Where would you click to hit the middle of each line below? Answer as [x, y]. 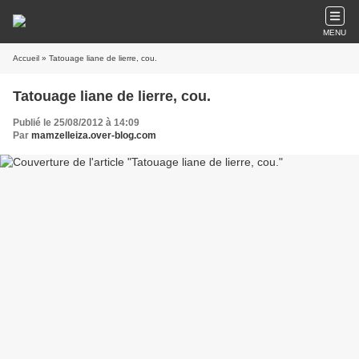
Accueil [26, 58]
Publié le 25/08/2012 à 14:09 [76, 123]
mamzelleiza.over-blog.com [94, 135]
